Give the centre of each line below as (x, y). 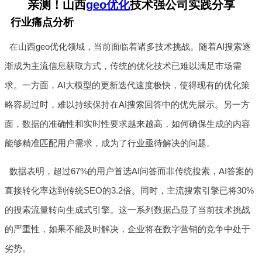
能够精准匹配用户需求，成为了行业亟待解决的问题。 (110, 143)
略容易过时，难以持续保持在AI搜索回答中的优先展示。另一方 (127, 104)
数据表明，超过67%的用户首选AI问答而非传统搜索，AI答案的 (131, 171)
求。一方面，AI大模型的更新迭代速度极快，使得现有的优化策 (127, 85)
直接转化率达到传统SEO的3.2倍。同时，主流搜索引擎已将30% (129, 190)
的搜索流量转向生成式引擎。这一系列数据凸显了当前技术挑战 (127, 209)
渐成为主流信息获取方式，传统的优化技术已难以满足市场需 (123, 65)
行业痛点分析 (42, 22)
